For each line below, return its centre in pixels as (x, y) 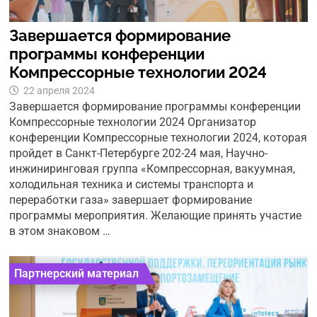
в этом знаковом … (60, 231)
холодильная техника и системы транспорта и (132, 185)
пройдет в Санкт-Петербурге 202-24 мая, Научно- (139, 154)
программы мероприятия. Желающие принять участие (156, 216)
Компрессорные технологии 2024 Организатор (133, 122)
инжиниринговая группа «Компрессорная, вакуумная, (152, 169)
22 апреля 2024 (59, 91)
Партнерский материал (77, 274)
